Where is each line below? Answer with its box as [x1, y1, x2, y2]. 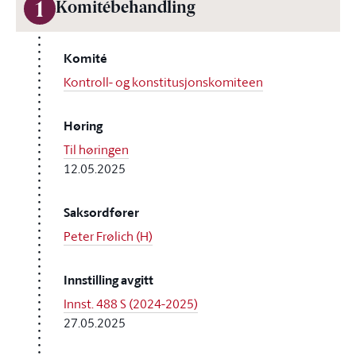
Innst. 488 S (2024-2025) [64, 295, 198, 312]
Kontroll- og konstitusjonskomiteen [64, 73, 263, 91]
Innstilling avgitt [64, 271, 153, 289]
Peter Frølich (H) [64, 227, 153, 245]
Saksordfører [64, 203, 139, 222]
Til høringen [64, 141, 129, 158]
